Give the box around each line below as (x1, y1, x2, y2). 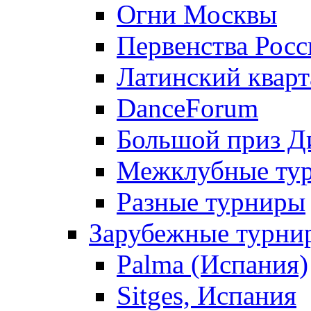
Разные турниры (117, 187, 305, 217)
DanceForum (117, 93, 258, 124)
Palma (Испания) (117, 249, 308, 280)
